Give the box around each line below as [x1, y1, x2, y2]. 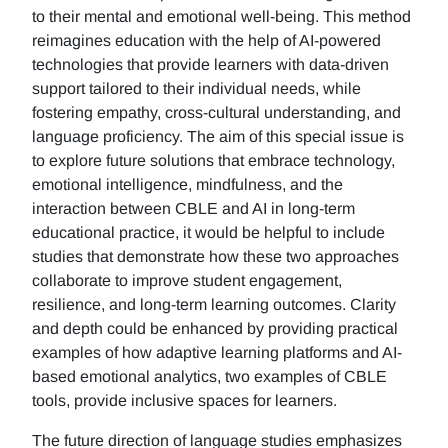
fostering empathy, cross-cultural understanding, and [32, 104, 401, 121]
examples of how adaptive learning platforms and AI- [32, 344, 402, 361]
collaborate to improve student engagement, [32, 272, 342, 289]
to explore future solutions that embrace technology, [32, 152, 395, 169]
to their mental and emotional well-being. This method [32, 8, 411, 25]
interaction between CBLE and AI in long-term [32, 200, 355, 217]
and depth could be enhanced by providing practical [32, 320, 398, 337]
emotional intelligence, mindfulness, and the [32, 176, 343, 193]
